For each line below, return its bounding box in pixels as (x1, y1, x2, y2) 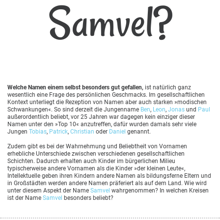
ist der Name (7, 194, 43, 201)
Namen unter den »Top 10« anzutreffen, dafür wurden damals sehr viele (7, 120, 196, 128)
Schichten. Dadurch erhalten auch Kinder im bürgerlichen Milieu (7, 157, 175, 165)
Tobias (29, 128, 47, 135)
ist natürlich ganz (143, 83, 191, 91)
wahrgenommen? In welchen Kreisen (110, 187, 209, 194)
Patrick (49, 128, 68, 135)
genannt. (126, 128, 151, 135)
